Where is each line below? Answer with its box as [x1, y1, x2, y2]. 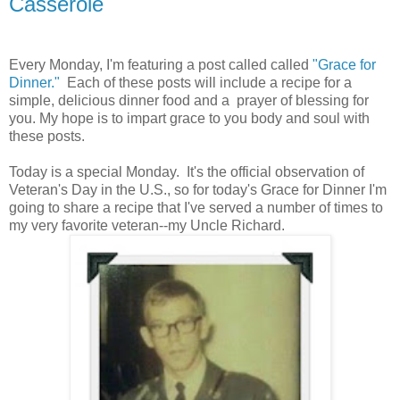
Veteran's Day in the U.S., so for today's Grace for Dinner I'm [9, 181, 387, 197]
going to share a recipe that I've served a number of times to [9, 199, 383, 215]
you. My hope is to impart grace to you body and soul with [9, 110, 370, 126]
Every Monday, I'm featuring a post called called [9, 56, 312, 72]
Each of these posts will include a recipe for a [60, 74, 352, 90]
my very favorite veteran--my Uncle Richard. [9, 217, 285, 233]
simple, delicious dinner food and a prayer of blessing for [9, 92, 369, 108]
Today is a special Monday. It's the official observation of [9, 163, 364, 179]
